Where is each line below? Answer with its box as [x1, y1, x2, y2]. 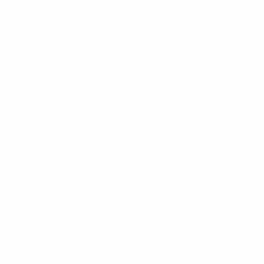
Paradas [139, 107, 174, 120]
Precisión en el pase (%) [139, 142, 243, 155]
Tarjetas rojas [139, 213, 197, 226]
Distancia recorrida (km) [139, 177, 245, 190]
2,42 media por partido [139, 189, 234, 202]
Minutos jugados [139, 71, 210, 84]
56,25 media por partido [139, 83, 240, 96]
